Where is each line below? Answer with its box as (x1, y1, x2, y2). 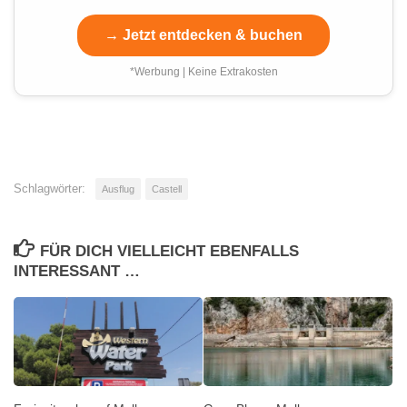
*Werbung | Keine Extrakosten (129, 65, 278, 79)
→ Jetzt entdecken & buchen (104, 27, 303, 44)
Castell (152, 184, 182, 195)
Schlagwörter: (14, 182, 85, 196)
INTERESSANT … (14, 263, 140, 281)
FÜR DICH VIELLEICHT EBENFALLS (40, 243, 300, 261)
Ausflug (102, 184, 134, 195)
